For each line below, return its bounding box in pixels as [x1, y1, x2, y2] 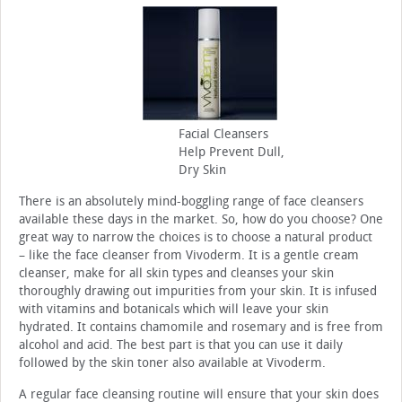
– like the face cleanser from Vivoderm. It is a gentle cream [19, 248, 359, 264]
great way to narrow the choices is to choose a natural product [19, 230, 376, 246]
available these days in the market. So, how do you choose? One [19, 212, 383, 228]
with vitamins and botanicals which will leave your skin [19, 301, 328, 318]
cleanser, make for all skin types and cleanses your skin [19, 266, 334, 282]
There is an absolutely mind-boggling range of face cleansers [19, 194, 363, 210]
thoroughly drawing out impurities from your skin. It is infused [19, 284, 377, 300]
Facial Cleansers [179, 127, 268, 143]
